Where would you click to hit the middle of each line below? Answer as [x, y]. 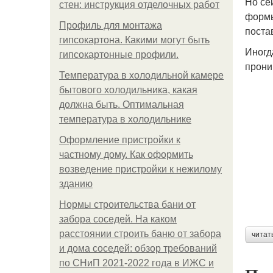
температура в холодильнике [125, 119]
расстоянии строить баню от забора [140, 234]
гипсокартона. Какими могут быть [134, 40]
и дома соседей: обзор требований [138, 248]
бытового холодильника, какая [128, 90]
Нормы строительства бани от [127, 204]
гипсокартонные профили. [119, 55]
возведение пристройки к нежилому [140, 169]
